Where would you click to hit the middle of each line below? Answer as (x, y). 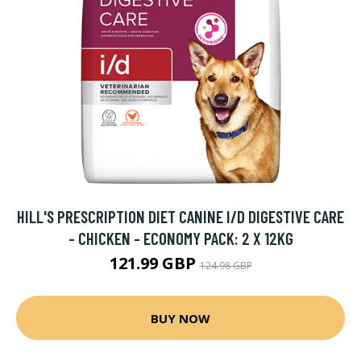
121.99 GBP (154, 263)
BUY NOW (180, 318)
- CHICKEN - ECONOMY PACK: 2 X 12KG (180, 238)
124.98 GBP (226, 266)
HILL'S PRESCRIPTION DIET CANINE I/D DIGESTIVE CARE (180, 216)
